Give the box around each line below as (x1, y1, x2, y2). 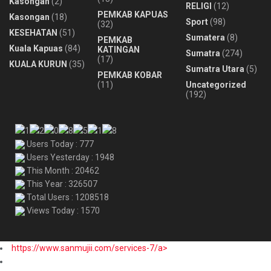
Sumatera (186, 32, 225, 42)
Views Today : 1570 (25, 206, 100, 216)
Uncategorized (186, 79, 246, 90)
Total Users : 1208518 (25, 192, 109, 203)
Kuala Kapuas (9, 43, 63, 53)
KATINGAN (97, 44, 140, 54)
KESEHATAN (9, 27, 57, 38)
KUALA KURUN (9, 59, 67, 69)
